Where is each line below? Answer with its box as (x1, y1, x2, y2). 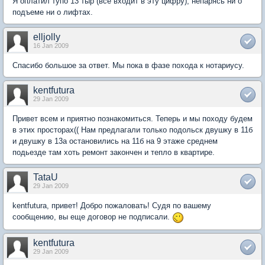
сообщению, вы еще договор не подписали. (12, 212, 172, 221)
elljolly (33, 32, 60, 42)
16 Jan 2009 (33, 42, 69, 49)
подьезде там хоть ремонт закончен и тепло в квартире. (12, 148, 215, 157)
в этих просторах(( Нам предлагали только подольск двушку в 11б (12, 125, 253, 134)
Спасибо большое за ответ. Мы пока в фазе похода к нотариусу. (12, 61, 244, 70)
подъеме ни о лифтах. (12, 8, 93, 17)
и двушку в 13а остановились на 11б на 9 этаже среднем (12, 137, 218, 146)
